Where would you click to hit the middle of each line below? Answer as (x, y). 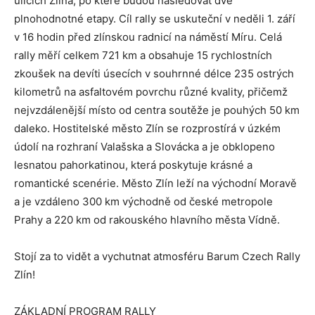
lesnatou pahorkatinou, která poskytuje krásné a (133, 165)
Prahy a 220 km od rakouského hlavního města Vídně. (147, 219)
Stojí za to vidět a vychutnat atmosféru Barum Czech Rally (157, 256)
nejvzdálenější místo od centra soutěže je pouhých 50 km (157, 110)
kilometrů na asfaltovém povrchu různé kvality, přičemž (151, 91)
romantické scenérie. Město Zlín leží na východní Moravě (155, 183)
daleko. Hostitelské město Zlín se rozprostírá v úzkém (147, 128)
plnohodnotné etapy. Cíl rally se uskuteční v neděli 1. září (155, 18)
